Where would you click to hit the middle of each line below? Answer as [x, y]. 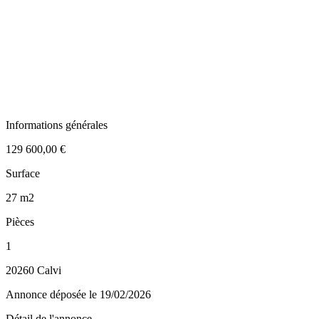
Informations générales [57, 125]
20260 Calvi [33, 270]
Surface [23, 173]
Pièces [20, 221]
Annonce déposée [47, 294]
